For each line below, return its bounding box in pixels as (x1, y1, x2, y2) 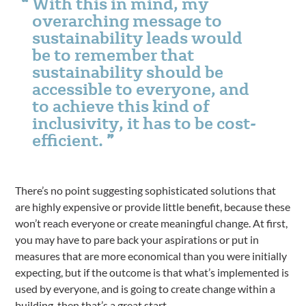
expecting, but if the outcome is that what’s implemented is (15, 266, 290, 279)
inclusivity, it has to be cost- (32, 112, 257, 133)
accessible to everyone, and (32, 78, 250, 99)
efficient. (32, 129, 107, 150)
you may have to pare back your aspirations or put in (15, 233, 260, 246)
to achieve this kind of (32, 95, 210, 116)
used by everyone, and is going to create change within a (15, 282, 276, 295)
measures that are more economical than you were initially (15, 249, 288, 262)
